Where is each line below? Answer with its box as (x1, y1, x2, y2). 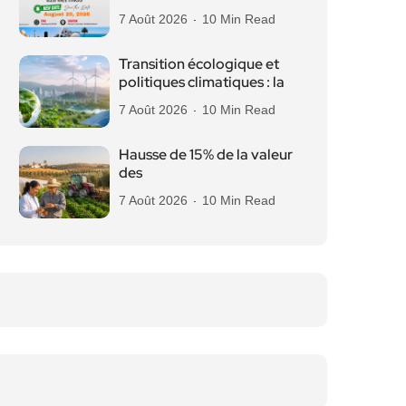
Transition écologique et (119, 54, 279, 73)
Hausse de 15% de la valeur (119, 145, 293, 164)
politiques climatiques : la (119, 72, 285, 92)
